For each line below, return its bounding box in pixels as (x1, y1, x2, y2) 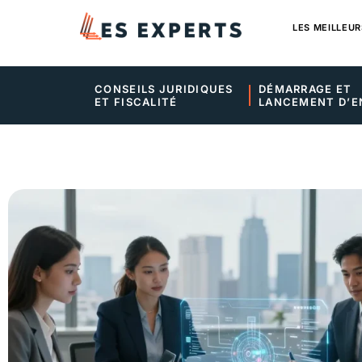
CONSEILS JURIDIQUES (95, 82, 238, 95)
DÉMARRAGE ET (258, 82, 356, 95)
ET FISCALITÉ (95, 95, 178, 108)
